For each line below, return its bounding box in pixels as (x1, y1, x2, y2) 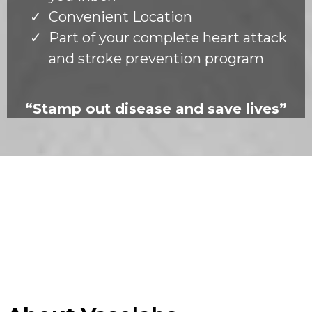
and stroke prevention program (49, 49, 264, 67)
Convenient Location (49, 8, 192, 25)
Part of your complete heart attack (49, 29, 287, 46)
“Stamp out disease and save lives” (25, 100, 287, 117)
